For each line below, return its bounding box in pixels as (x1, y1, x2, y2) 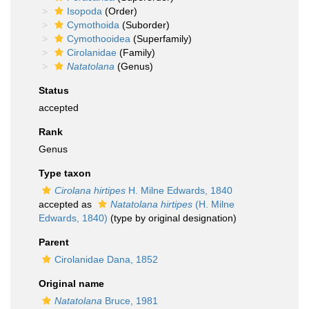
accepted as (39, 199, 94, 210)
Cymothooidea (67, 33, 130, 44)
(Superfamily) (130, 33, 192, 44)
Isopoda (67, 6, 102, 17)
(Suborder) (119, 19, 170, 30)
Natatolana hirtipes (110, 199, 192, 210)
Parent (39, 237, 69, 248)
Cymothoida (67, 19, 119, 30)
